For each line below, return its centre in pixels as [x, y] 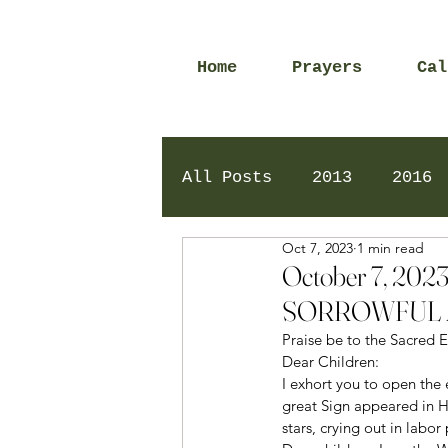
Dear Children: [332, 361]
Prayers [327, 67]
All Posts [227, 177]
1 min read [390, 248]
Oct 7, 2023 [317, 248]
